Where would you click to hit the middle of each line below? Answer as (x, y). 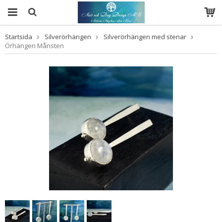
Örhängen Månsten (34, 46)
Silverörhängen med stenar (145, 37)
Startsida (19, 37)
